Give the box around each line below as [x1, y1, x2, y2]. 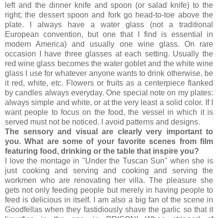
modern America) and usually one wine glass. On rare [5, 39, 213, 48]
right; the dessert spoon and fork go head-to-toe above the [5, 10, 213, 19]
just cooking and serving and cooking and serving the [5, 166, 213, 175]
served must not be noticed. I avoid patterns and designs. [5, 117, 200, 126]
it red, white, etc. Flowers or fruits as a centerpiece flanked [5, 78, 213, 87]
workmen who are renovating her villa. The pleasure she [5, 176, 213, 184]
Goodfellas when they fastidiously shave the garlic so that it [5, 205, 213, 214]
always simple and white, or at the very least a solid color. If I [5, 98, 213, 107]
